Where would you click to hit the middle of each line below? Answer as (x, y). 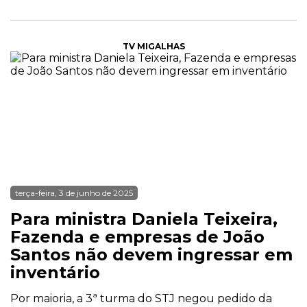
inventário (55, 272)
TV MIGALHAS (153, 46)
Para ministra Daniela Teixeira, (144, 219)
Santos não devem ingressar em (151, 255)
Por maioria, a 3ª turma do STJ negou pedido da (141, 298)
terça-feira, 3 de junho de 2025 (74, 193)
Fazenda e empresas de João (137, 237)
